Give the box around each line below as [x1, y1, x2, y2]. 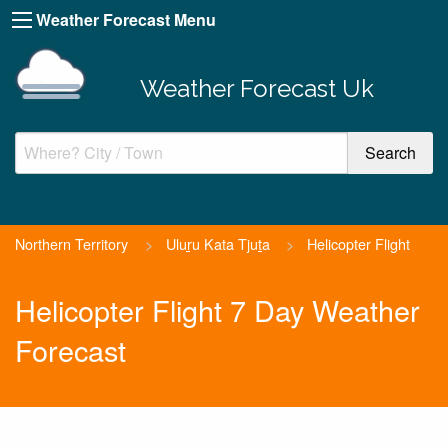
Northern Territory [15, 232, 128, 254]
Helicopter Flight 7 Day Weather [15, 289, 420, 331]
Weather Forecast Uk [139, 73, 374, 103]
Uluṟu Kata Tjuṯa [165, 232, 270, 254]
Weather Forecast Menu [36, 8, 216, 31]
